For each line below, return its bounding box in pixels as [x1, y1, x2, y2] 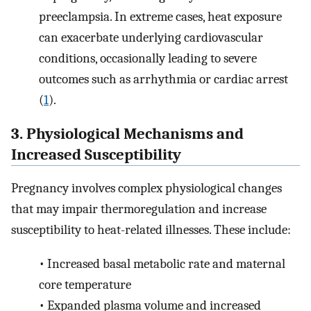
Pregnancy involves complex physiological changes [11, 180, 282, 196]
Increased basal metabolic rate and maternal [47, 255, 285, 271]
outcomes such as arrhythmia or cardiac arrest [39, 71, 288, 87]
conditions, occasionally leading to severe [39, 50, 257, 66]
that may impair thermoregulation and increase [11, 201, 267, 217]
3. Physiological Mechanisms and [11, 124, 244, 143]
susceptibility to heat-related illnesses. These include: [11, 222, 291, 238]
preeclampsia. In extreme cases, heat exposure [39, 8, 282, 24]
